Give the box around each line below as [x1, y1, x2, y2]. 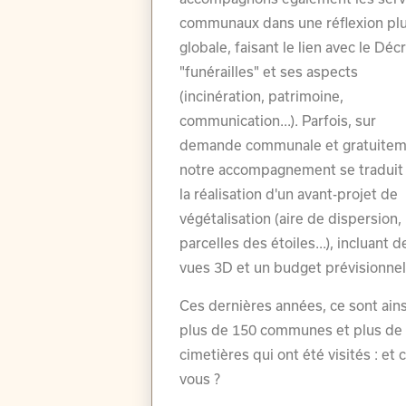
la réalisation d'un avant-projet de [179, 186, 399, 203]
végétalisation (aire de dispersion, [179, 210, 402, 227]
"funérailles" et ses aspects [179, 63, 359, 81]
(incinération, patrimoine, [179, 88, 344, 105]
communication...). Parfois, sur [179, 112, 377, 130]
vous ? [179, 371, 221, 388]
